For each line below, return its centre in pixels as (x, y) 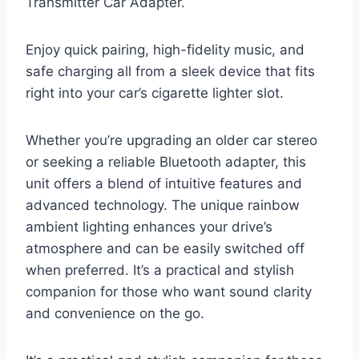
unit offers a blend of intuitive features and (164, 183)
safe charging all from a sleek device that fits (170, 71)
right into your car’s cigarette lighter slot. (155, 93)
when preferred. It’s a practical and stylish (160, 270)
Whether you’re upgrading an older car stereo (171, 140)
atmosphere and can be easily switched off (165, 248)
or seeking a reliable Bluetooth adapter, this (166, 161)
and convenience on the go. (115, 313)
